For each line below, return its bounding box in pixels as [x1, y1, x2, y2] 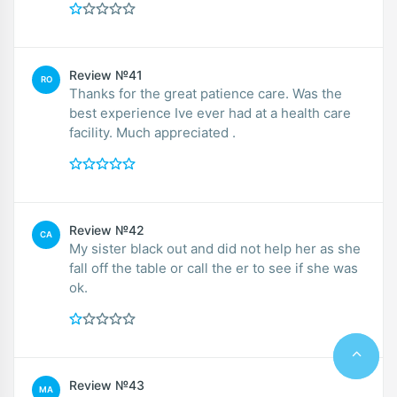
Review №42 [69, 222, 144, 237]
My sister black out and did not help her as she [69, 239, 361, 257]
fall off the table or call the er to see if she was [69, 259, 358, 276]
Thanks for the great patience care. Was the [69, 84, 342, 102]
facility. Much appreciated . [69, 123, 236, 141]
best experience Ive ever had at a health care [69, 104, 351, 121]
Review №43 [69, 377, 144, 393]
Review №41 [69, 66, 143, 82]
